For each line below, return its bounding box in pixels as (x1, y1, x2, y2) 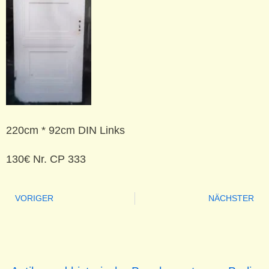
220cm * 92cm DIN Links (6, 124, 125, 136)
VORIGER (15, 193, 53, 203)
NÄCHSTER (208, 193, 254, 203)
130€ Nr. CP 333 (6, 153, 86, 165)
